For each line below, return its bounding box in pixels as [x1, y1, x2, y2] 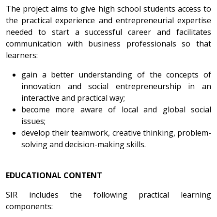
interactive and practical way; [21, 92, 125, 103]
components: [6, 201, 53, 212]
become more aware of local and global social [21, 104, 211, 115]
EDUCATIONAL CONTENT [6, 170, 102, 181]
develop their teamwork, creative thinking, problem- [21, 127, 211, 138]
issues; [21, 115, 46, 126]
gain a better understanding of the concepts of [21, 69, 211, 80]
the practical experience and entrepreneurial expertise [6, 15, 211, 26]
